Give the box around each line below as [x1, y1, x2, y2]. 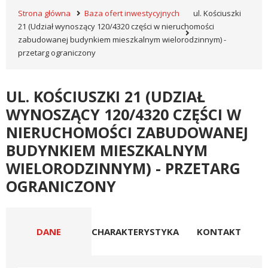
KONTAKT [197, 226, 242, 237]
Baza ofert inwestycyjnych [84, 8, 179, 19]
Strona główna [18, 8, 71, 19]
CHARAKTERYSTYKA [91, 226, 179, 237]
